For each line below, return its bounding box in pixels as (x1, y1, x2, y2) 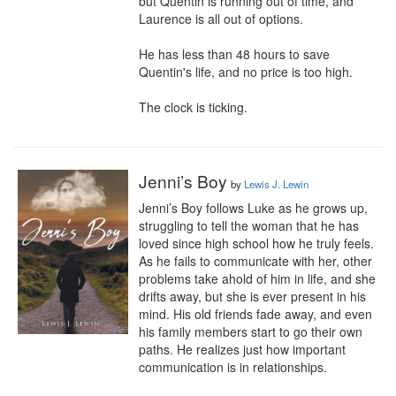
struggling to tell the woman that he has (139, 217, 359, 234)
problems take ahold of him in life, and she (139, 270, 376, 287)
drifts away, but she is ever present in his (139, 287, 366, 305)
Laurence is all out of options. (139, 10, 303, 27)
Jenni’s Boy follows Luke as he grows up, (139, 199, 368, 217)
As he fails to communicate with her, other (139, 252, 372, 270)
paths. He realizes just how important (139, 340, 346, 358)
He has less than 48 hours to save (139, 45, 330, 63)
